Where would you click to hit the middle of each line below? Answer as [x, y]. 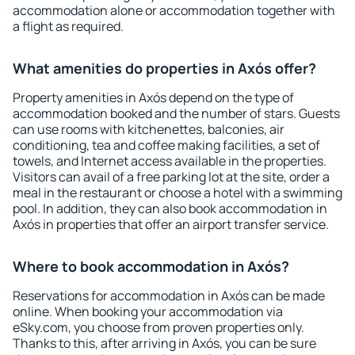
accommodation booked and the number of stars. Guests [176, 113]
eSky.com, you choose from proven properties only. [158, 327]
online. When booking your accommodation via [148, 311]
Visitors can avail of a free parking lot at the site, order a [171, 177]
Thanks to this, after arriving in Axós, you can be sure [164, 343]
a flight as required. [68, 26]
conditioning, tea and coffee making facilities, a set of [166, 145]
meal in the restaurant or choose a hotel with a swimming [177, 193]
